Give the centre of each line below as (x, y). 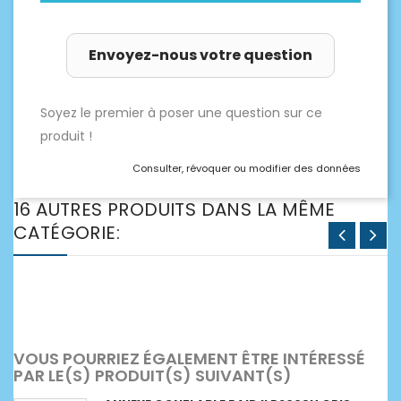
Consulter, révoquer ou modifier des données (247, 168)
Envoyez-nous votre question (200, 55)
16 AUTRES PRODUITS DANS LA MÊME (175, 209)
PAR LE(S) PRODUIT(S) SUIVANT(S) (153, 375)
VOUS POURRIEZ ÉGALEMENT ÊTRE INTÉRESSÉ (189, 358)
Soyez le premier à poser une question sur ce (181, 112)
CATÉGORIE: (67, 232)
